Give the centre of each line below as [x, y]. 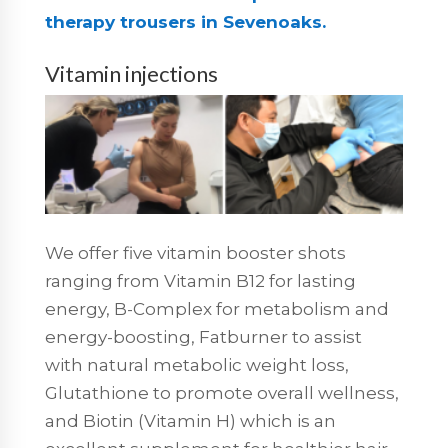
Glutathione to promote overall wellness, [221, 393]
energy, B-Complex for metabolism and [216, 309]
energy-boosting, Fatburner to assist [203, 337]
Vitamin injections [131, 73]
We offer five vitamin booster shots [195, 253]
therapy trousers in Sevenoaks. [185, 21]
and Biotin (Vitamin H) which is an [190, 421]
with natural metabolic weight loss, [196, 365]
